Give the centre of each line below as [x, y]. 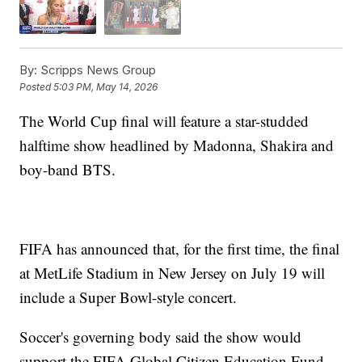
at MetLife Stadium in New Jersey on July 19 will [173, 272]
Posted [37, 87]
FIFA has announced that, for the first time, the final [180, 248]
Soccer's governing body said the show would [161, 336]
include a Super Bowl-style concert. [128, 297]
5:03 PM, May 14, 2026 [106, 87]
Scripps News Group [97, 69]
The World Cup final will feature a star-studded [164, 120]
